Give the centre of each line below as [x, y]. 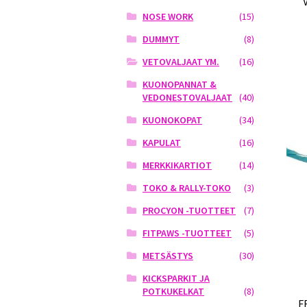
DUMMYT [161, 39]
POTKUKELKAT [173, 292]
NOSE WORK [168, 17]
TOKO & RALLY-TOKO [186, 188]
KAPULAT [161, 143]
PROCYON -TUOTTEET [189, 211]
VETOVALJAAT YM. [181, 62]
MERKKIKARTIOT [177, 165]
